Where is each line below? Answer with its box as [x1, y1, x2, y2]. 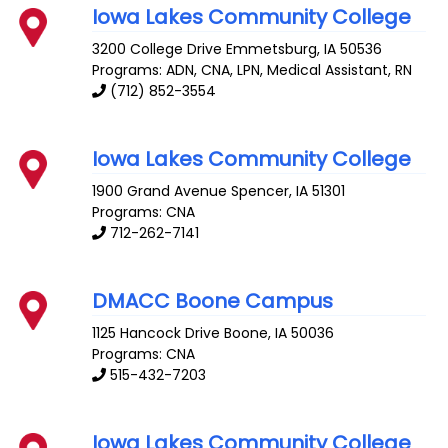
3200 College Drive [92, 39, 223, 60]
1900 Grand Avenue [92, 180, 228, 201]
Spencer [231, 180, 290, 201]
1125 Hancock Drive [92, 322, 221, 343]
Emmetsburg [226, 39, 318, 60]
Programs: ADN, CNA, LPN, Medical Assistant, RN [92, 60, 413, 81]
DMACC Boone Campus [92, 286, 334, 315]
